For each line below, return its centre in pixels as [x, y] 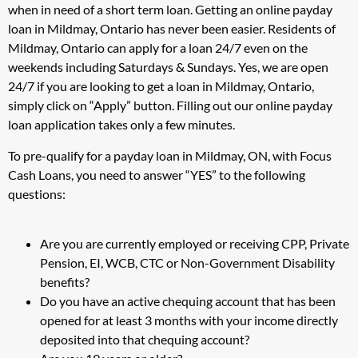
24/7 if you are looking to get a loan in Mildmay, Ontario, [161, 86]
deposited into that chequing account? [145, 340]
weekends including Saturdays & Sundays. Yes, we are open [168, 67]
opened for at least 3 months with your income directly [189, 320]
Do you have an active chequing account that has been [188, 301]
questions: [37, 193]
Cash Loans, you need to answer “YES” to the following [157, 174]
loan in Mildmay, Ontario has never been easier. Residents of [172, 29]
